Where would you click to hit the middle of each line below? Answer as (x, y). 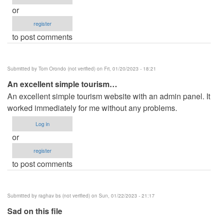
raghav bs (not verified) (64, 195)
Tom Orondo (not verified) (67, 68)
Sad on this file (35, 211)
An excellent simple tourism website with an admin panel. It (109, 96)
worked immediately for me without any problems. (92, 108)
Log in (42, 123)
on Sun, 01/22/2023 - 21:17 (122, 195)
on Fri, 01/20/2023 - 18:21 (126, 68)
